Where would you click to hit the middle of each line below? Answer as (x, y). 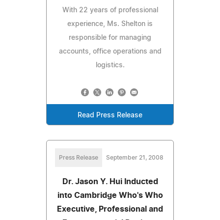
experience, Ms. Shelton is (110, 24)
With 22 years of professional (110, 10)
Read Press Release (110, 115)
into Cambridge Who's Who (110, 195)
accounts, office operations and (110, 51)
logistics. (110, 65)
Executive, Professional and (110, 209)
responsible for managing (110, 38)
